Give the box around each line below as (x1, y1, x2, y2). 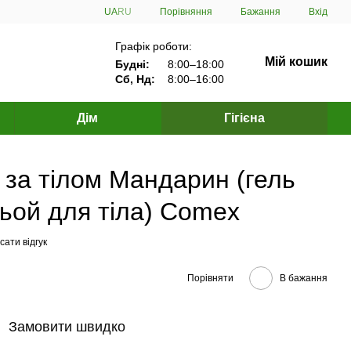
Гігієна (223, 111, 265, 125)
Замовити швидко (9, 319, 125, 335)
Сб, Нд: (114, 72, 155, 85)
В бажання (280, 272, 327, 284)
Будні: (114, 57, 150, 71)
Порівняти (187, 272, 233, 284)
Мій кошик (264, 55, 327, 68)
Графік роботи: (114, 39, 192, 52)
